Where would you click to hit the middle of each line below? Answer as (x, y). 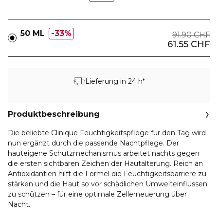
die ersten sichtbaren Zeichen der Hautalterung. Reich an (105, 163)
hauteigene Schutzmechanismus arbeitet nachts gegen (104, 153)
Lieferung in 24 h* (115, 81)
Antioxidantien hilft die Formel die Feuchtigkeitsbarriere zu (107, 174)
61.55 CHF (189, 44)
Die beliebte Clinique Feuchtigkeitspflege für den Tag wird (107, 133)
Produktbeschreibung (54, 114)
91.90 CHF (191, 35)
